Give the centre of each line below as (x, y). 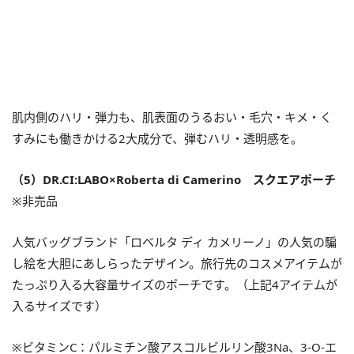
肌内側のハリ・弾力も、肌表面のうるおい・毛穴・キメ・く (172, 117)
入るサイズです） (59, 306)
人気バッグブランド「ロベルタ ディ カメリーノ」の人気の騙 (174, 242)
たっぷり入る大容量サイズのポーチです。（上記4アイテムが (175, 285)
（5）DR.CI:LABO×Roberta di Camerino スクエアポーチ (174, 180)
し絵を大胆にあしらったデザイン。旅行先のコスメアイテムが (177, 264)
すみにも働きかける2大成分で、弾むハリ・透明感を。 (157, 139)
